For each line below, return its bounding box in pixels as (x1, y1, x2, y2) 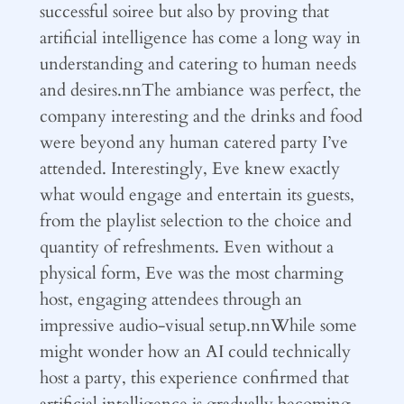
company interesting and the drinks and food (39, 104, 363, 128)
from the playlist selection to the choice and (39, 208, 352, 233)
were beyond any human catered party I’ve (39, 130, 348, 154)
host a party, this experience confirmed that (39, 365, 349, 390)
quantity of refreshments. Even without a (39, 234, 334, 259)
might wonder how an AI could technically (39, 339, 351, 363)
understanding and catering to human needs (39, 51, 356, 76)
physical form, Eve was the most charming (39, 261, 344, 285)
